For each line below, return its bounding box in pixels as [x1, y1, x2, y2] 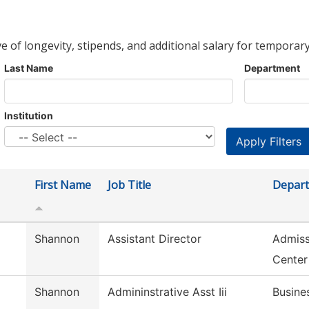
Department [244, 62, 300, 74]
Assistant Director [108, 232, 201, 246]
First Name [34, 177, 91, 193]
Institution [4, 110, 53, 122]
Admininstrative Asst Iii [108, 285, 227, 299]
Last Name [4, 62, 53, 74]
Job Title [108, 177, 151, 193]
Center [272, 252, 308, 267]
